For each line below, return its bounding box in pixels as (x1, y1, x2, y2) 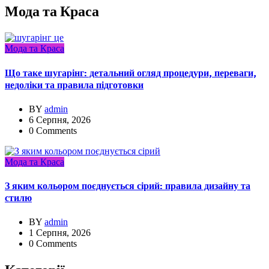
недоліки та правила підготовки (5, 79, 144, 91)
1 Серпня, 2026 (29, 228, 91, 238)
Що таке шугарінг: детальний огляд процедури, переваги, (5, 67, 256, 79)
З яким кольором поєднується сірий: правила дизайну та (5, 180, 250, 193)
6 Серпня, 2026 (29, 114, 91, 125)
